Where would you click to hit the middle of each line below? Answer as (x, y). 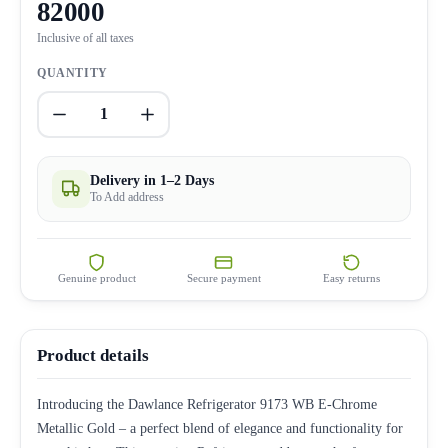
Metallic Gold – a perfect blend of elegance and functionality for (220, 428)
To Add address (127, 196)
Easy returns (351, 277)
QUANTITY (72, 72)
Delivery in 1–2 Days (152, 180)
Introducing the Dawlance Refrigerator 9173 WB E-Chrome (207, 404)
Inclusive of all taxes (85, 37)
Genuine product (96, 277)
